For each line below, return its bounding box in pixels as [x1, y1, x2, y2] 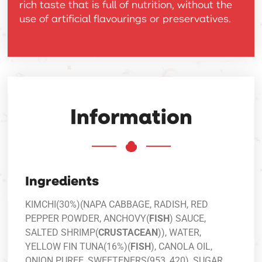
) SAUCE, [170, 212, 206, 224]
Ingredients [25, 170, 99, 189]
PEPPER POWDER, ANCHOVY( [25, 212, 150, 224]
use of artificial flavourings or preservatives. [19, 11, 232, 25]
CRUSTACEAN [98, 226, 158, 238]
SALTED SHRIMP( [25, 226, 99, 238]
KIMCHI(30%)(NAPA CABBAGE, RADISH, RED [25, 198, 209, 210]
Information [70, 100, 192, 130]
